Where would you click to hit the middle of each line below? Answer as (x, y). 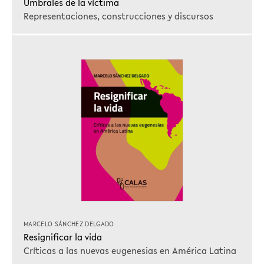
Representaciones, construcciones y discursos (118, 16)
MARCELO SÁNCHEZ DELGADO (69, 224)
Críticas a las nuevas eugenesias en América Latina (130, 251)
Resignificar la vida (63, 237)
